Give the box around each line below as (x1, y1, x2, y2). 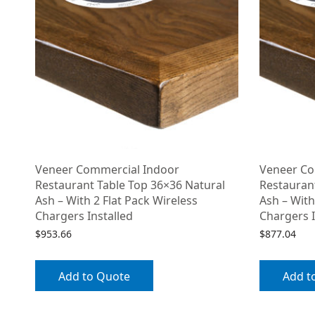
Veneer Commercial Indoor (35, 162, 179, 178)
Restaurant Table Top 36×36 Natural (35, 177, 225, 193)
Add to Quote (58, 268, 130, 284)
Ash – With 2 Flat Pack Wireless (35, 193, 198, 209)
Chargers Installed (35, 208, 133, 224)
